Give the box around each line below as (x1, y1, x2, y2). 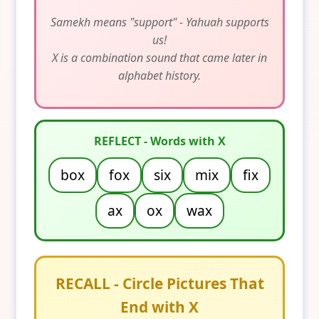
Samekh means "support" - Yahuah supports (50, 14, 269, 31)
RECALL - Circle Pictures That (55, 273, 264, 294)
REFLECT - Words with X (93, 133, 226, 150)
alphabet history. (118, 68, 201, 84)
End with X (120, 297, 199, 318)
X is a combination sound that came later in (52, 50, 267, 66)
